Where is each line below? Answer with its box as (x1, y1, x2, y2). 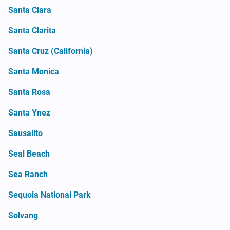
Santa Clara (8, 5, 51, 15)
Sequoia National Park (8, 189, 91, 200)
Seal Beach (8, 148, 50, 159)
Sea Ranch (8, 169, 48, 179)
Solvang (8, 210, 38, 220)
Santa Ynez (8, 107, 50, 118)
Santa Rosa (8, 87, 50, 97)
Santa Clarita (8, 25, 56, 35)
